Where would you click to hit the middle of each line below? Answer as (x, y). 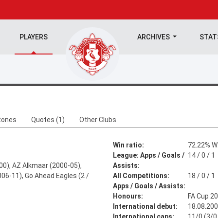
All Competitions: (141, 176)
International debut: (145, 206)
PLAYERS (33, 37)
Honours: (128, 196)
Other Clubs (98, 120)
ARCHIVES (154, 37)
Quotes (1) (48, 120)
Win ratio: (128, 145)
